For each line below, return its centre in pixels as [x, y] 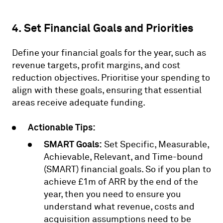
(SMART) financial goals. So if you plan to [127, 169]
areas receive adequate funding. [79, 103]
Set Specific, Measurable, [156, 144]
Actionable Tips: [62, 127]
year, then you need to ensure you [112, 194]
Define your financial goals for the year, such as [109, 53]
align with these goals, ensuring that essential [107, 90]
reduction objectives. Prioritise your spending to [111, 78]
